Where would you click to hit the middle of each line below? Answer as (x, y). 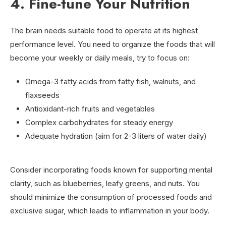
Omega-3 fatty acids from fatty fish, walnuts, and (110, 81)
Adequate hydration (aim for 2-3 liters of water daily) (116, 136)
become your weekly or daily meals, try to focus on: (100, 58)
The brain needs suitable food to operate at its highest (104, 30)
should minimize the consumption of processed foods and (111, 197)
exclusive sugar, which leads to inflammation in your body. (110, 210)
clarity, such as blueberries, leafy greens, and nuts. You (105, 183)
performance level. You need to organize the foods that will (112, 44)
